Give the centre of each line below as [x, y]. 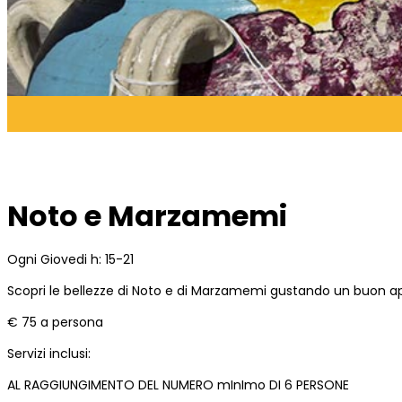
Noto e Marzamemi [147, 216]
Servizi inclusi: [49, 354]
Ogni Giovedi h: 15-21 [70, 260]
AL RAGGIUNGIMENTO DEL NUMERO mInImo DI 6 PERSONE [178, 385]
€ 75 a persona [55, 323]
